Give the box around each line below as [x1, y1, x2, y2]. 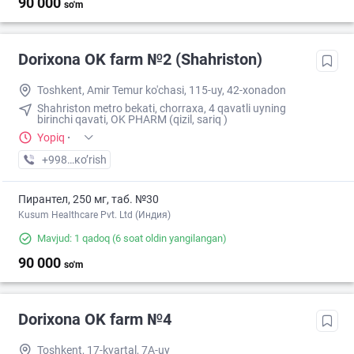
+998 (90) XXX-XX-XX [41, 153, 149, 167]
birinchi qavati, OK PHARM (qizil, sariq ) [37, 113, 228, 126]
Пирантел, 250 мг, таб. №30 [18, 193, 159, 206]
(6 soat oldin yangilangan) [110, 232, 227, 245]
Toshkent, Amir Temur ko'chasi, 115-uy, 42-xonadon [37, 84, 286, 97]
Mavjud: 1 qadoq [37, 232, 110, 245]
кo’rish [74, 153, 107, 167]
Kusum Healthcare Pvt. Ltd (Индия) [18, 209, 171, 221]
